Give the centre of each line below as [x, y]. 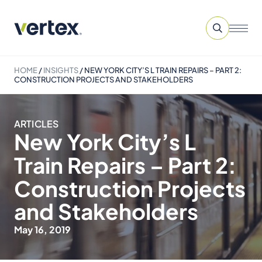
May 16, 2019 [42, 230]
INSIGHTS [61, 70]
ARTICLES [37, 124]
